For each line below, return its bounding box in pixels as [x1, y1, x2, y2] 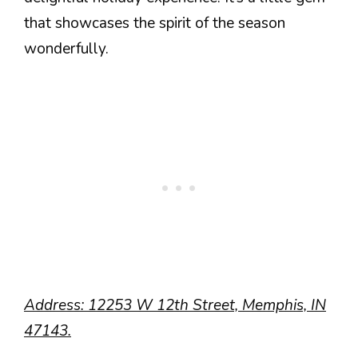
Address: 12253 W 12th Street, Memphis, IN [24, 294, 326, 316]
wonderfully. [24, 38, 109, 59]
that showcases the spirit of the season [24, 13, 285, 34]
